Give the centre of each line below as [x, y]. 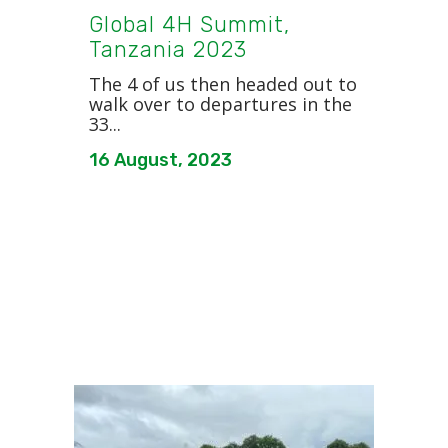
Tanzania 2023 [168, 49]
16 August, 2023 [160, 159]
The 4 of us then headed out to [223, 83]
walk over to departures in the [220, 103]
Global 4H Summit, [189, 24]
